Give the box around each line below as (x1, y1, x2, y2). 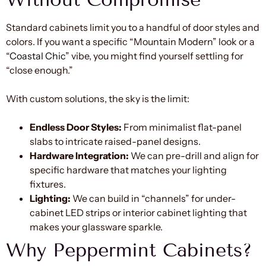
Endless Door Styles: (30, 121, 122, 133)
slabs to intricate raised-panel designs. (30, 135, 201, 147)
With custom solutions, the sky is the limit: (6, 92, 189, 104)
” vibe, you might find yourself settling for (65, 49, 243, 62)
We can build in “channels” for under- (71, 192, 236, 204)
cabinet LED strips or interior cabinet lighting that (30, 206, 247, 218)
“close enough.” (6, 64, 73, 76)
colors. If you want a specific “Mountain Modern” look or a (6, 35, 255, 47)
